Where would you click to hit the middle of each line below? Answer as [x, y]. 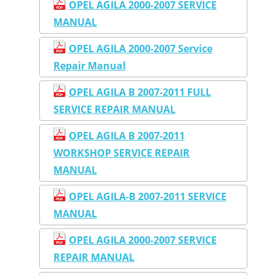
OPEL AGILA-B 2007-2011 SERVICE [147, 196]
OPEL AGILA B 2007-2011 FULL [140, 92]
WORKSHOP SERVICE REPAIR [121, 153]
